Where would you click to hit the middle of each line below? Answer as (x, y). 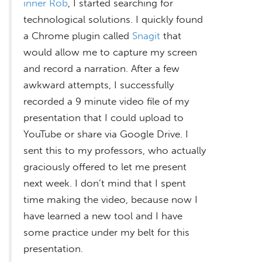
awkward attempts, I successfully (99, 85)
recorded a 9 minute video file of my (106, 101)
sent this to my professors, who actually (115, 150)
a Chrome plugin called (78, 35)
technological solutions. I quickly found (113, 19)
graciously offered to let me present (105, 166)
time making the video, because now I (111, 199)
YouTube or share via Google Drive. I (106, 134)
